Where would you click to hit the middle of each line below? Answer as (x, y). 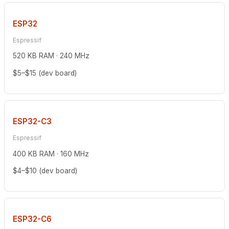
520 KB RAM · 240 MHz (51, 56)
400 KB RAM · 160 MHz (51, 154)
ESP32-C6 (32, 219)
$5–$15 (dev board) (45, 73)
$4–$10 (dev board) (45, 171)
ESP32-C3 (32, 121)
